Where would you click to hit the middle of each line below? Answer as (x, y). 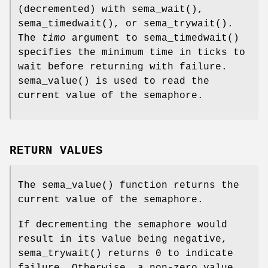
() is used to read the (144, 81)
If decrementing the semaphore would (123, 225)
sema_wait (159, 9)
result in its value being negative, (123, 240)
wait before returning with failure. (123, 67)
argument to (105, 38)
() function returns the (170, 186)
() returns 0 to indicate (162, 254)
